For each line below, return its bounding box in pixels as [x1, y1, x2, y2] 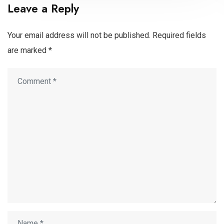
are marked [7, 45, 48, 55]
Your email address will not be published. [7, 30, 150, 40]
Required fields [152, 30, 206, 40]
